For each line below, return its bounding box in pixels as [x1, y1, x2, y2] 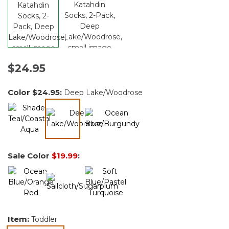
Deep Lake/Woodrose [64, 87, 143, 97]
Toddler [31, 214, 57, 224]
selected [62, 130, 93, 140]
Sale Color [8, 150, 52, 161]
